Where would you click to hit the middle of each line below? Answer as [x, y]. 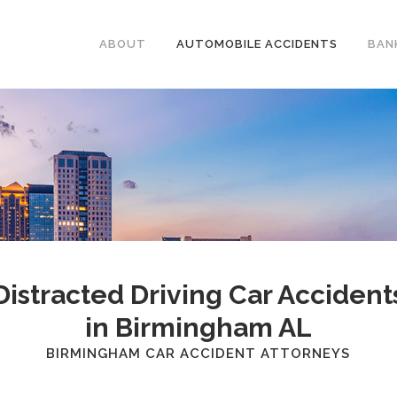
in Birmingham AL [198, 328]
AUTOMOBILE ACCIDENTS [257, 44]
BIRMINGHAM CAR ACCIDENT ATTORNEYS [198, 354]
